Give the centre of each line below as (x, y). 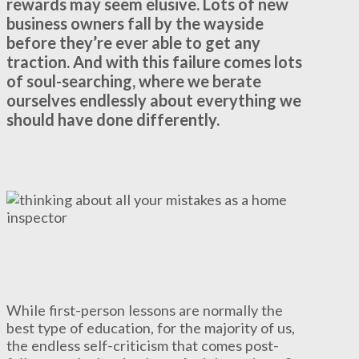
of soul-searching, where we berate (134, 81)
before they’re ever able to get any (133, 43)
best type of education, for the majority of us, (151, 327)
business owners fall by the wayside (135, 24)
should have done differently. (113, 120)
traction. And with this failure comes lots (154, 62)
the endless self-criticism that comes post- (143, 345)
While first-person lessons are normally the (145, 310)
